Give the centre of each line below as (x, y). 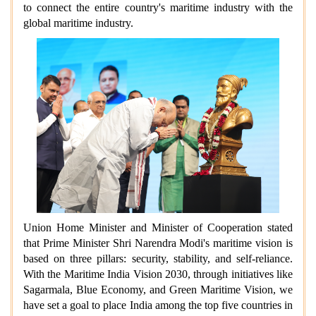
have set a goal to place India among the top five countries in (158, 305)
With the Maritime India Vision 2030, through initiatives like (158, 274)
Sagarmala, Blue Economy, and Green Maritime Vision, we (158, 289)
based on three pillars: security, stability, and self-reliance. (158, 258)
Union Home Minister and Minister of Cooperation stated (158, 227)
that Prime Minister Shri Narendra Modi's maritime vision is (158, 243)
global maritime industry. (78, 23)
